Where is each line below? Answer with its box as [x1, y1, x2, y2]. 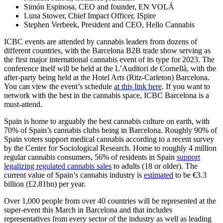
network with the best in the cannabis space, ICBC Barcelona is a [4, 91, 209, 100]
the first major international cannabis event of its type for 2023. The [4, 55, 215, 64]
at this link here [114, 82, 162, 91]
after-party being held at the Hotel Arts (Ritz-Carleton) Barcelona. [4, 73, 210, 82]
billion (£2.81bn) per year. [4, 179, 86, 188]
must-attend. [4, 100, 42, 109]
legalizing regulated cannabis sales [4, 161, 111, 170]
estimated [144, 170, 173, 179]
